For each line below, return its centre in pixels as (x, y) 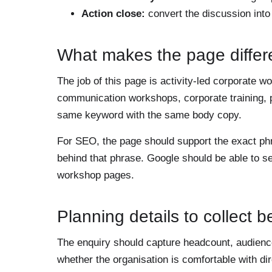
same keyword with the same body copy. (149, 115)
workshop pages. (96, 175)
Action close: (113, 14)
